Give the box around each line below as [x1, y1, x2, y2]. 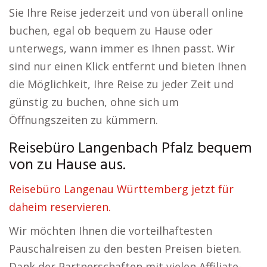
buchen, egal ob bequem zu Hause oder [9, 23, 213, 38]
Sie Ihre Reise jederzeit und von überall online [9, 5, 243, 20]
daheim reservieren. [9, 200, 111, 214]
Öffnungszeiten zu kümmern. [9, 113, 158, 127]
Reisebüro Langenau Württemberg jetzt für [9, 182, 234, 196]
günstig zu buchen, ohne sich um [9, 95, 179, 109]
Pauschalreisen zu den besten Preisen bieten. [9, 241, 241, 256]
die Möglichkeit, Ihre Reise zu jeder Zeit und [9, 77, 234, 91]
